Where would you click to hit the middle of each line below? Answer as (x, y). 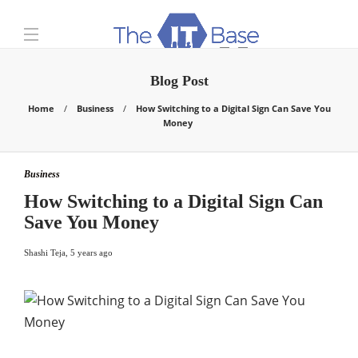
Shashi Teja (45, 253)
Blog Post (179, 81)
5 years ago (91, 253)
